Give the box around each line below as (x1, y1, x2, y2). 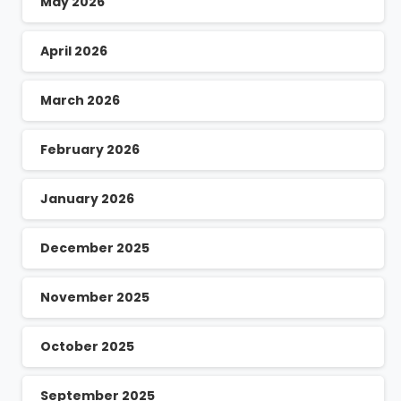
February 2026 (40, 141, 140, 159)
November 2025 (40, 288, 149, 307)
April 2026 (40, 42, 107, 61)
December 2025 (40, 239, 149, 258)
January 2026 (40, 190, 134, 209)
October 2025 (40, 337, 134, 356)
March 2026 (40, 91, 120, 110)
